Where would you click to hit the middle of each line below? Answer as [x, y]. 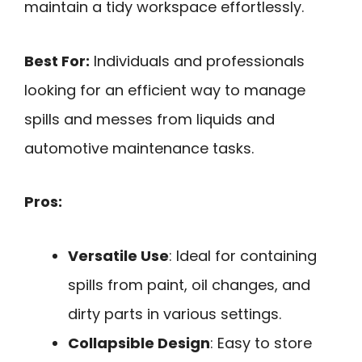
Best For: [57, 61]
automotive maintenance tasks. [139, 148]
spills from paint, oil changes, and [189, 284]
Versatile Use [118, 255]
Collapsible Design [139, 343]
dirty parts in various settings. [175, 314]
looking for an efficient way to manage [165, 90]
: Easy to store [261, 343]
